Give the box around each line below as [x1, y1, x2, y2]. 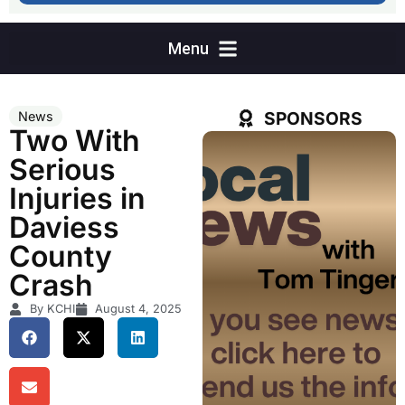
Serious [9, 152, 116, 188]
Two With [9, 123, 140, 159]
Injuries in [9, 181, 146, 217]
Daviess [9, 210, 119, 246]
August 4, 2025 [95, 302, 182, 316]
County [9, 239, 112, 275]
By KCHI [29, 302, 75, 316]
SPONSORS [263, 108, 363, 130]
